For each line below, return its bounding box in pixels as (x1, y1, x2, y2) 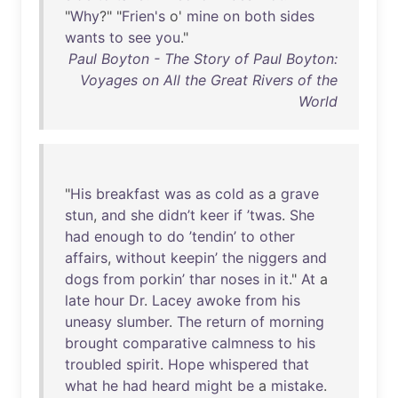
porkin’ (139, 270, 185, 288)
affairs (65, 249, 107, 267)
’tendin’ (189, 227, 236, 245)
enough (94, 227, 144, 245)
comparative (123, 334, 207, 352)
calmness (211, 334, 274, 352)
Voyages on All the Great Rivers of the (80, 71, 338, 89)
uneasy (65, 313, 112, 330)
